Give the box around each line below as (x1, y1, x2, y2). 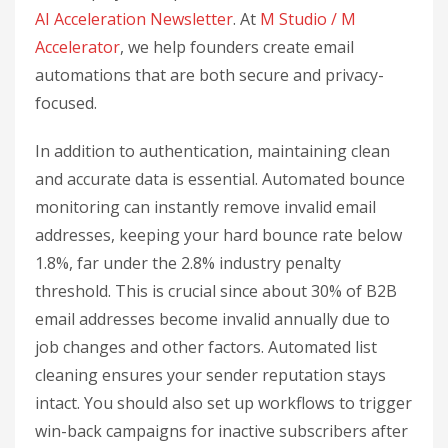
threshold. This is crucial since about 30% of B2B (35, 280, 397, 303)
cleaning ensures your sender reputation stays (35, 364, 386, 387)
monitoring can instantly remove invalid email (35, 196, 376, 219)
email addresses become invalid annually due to (35, 308, 390, 331)
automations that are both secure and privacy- (35, 64, 384, 87)
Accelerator (35, 36, 120, 59)
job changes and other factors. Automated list (35, 336, 377, 359)
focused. (35, 92, 97, 115)
